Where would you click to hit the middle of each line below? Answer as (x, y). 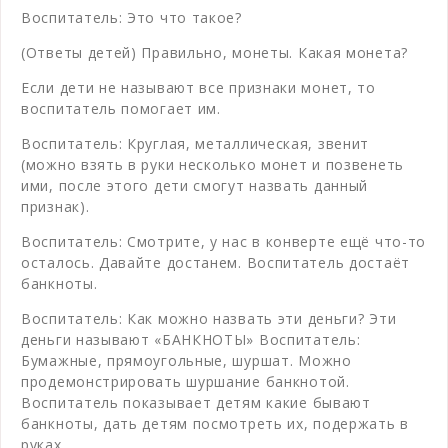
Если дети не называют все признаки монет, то (198, 87)
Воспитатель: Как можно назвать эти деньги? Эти (209, 318)
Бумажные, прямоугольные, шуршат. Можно (186, 360)
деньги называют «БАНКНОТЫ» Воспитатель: (191, 339)
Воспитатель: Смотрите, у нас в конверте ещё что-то (224, 241)
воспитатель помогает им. (121, 108)
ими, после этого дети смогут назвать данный (195, 185)
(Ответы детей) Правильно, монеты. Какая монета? (214, 52)
